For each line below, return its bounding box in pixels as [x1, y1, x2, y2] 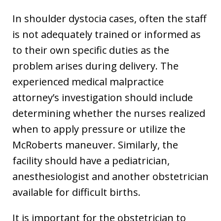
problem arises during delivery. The [12, 59, 179, 73]
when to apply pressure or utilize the [12, 122, 185, 136]
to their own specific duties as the [12, 43, 169, 57]
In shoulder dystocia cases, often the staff [12, 11, 206, 25]
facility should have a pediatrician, [12, 153, 170, 167]
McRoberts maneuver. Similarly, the [12, 138, 178, 151]
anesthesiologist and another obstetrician [12, 169, 209, 183]
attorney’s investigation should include [12, 90, 193, 104]
